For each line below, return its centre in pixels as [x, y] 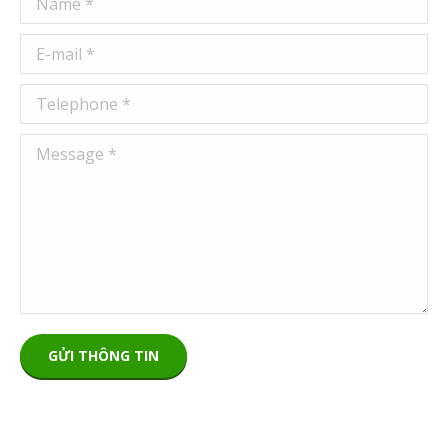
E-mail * [49, 48]
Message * [60, 148]
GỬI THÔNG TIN [103, 355]
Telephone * [67, 98]
